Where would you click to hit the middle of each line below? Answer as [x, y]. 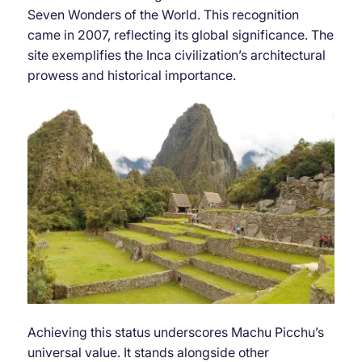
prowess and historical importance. [131, 76]
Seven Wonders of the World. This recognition [163, 15]
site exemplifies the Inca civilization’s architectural [176, 55]
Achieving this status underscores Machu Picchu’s [175, 333]
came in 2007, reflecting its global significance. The [180, 35]
